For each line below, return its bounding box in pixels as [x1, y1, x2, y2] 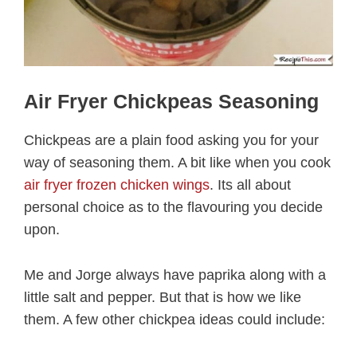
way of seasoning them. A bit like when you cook [24, 155, 331, 171]
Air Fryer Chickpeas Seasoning [24, 90, 319, 113]
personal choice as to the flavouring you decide [24, 199, 323, 216]
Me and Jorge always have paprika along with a [24, 266, 326, 283]
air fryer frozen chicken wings [24, 177, 210, 194]
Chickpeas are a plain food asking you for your [24, 132, 319, 149]
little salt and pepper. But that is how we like [24, 288, 301, 305]
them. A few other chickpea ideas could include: [24, 311, 325, 328]
